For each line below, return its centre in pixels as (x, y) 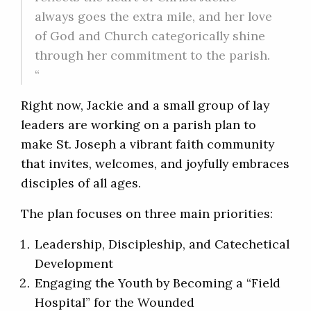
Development (74, 264)
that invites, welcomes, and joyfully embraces (155, 164)
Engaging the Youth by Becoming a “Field (158, 283)
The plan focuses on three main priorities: (147, 214)
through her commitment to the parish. (152, 56)
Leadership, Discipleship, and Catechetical (162, 244)
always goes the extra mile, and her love (153, 17)
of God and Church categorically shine (150, 36)
